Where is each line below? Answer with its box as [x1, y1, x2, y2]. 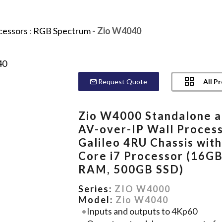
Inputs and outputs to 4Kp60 [86, 205, 197, 217]
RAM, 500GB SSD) [78, 162, 184, 176]
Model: [78, 194, 116, 205]
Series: [78, 183, 115, 194]
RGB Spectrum [33, 25, 91, 36]
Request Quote [97, 77, 148, 86]
